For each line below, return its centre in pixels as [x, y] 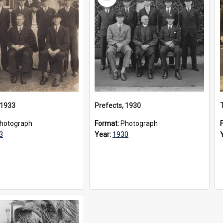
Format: [108, 123]
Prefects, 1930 [118, 106]
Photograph [139, 123]
